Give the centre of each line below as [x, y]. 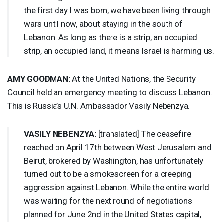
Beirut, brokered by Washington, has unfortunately [114, 160]
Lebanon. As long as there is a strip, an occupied [111, 37]
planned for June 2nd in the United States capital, [112, 214]
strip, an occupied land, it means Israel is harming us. [119, 50]
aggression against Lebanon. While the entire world [116, 187]
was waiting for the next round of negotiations [108, 200]
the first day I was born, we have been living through [117, 10]
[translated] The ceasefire [143, 134]
